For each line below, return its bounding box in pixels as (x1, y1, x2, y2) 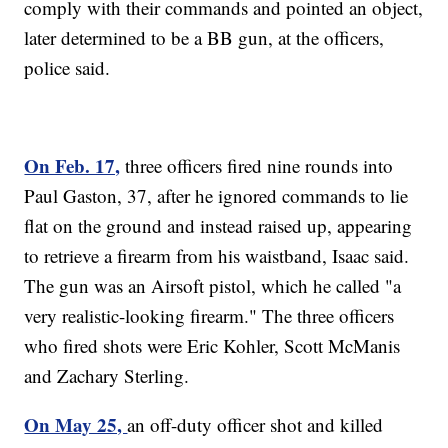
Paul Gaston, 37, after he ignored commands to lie (24, 182, 409, 208)
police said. (24, 54, 111, 80)
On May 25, (24, 410, 128, 438)
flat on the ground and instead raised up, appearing (24, 212, 413, 238)
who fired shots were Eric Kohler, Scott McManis (24, 332, 401, 358)
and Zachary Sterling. (24, 362, 190, 388)
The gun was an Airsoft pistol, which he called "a (24, 272, 402, 298)
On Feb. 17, (24, 151, 121, 179)
